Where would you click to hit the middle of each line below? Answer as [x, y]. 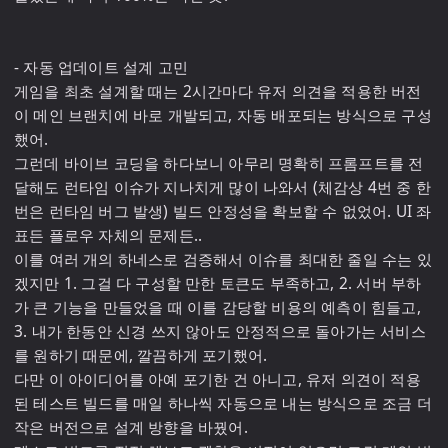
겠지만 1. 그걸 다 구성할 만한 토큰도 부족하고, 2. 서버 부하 [218, 283]
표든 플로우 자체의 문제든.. [108, 235]
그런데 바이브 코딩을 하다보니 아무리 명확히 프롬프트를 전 [219, 163]
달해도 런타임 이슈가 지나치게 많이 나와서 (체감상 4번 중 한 [223, 187]
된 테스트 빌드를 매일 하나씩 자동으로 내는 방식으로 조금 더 [223, 403]
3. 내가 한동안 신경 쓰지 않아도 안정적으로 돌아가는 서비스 [220, 331]
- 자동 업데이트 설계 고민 [101, 67]
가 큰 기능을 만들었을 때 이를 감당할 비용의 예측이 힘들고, [217, 307]
